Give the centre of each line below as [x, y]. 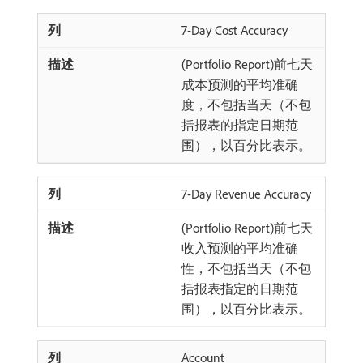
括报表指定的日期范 [240, 288]
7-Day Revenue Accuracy [246, 194]
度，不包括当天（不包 [246, 105]
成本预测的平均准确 [240, 84]
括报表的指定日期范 [240, 125]
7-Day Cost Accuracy [235, 30]
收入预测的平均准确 [240, 248]
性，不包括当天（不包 [246, 268]
